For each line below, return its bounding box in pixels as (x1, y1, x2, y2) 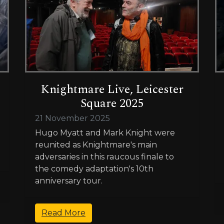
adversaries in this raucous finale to (35, 152, 174, 162)
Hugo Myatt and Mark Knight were (35, 128, 175, 138)
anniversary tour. (35, 176, 102, 186)
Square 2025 (80, 94, 143, 113)
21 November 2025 (35, 113, 110, 123)
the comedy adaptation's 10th (35, 164, 153, 174)
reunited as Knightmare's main (35, 140, 157, 150)
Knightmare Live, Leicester (40, 80, 183, 99)
